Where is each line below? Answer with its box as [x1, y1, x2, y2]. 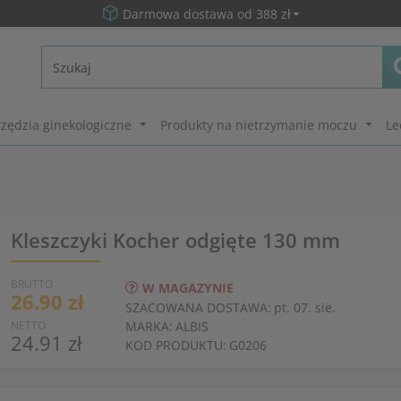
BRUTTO [10, 277, 53, 292]
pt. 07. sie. [273, 299, 336, 316]
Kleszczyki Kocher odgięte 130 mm [10, 226, 340, 253]
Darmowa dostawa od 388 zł [122, 4, 291, 22]
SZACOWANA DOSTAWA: [124, 299, 271, 316]
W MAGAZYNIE [141, 278, 234, 296]
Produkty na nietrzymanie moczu [160, 115, 357, 133]
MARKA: [124, 318, 173, 335]
